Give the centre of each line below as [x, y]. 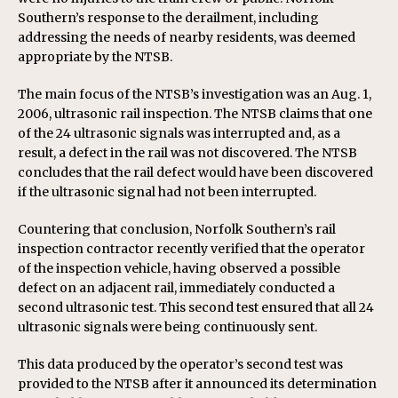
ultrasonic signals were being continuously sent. [167, 327]
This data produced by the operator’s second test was [180, 364]
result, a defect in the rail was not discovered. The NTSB [187, 153]
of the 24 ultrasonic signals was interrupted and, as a [179, 133]
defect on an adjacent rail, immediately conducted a [176, 288]
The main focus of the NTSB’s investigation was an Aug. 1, [195, 94]
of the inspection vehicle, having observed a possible [179, 268]
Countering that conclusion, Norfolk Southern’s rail [177, 229]
